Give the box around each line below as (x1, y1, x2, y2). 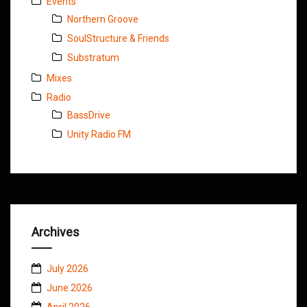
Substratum (67, 51, 119, 63)
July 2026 (47, 262, 88, 274)
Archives (32, 224, 79, 239)
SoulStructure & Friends (67, 32, 169, 44)
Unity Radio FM (67, 128, 131, 140)
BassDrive (67, 109, 110, 121)
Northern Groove (67, 13, 138, 25)
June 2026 (47, 282, 93, 293)
